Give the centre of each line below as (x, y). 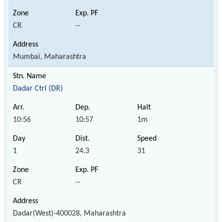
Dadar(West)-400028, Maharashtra (69, 213)
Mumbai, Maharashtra (50, 57)
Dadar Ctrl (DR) (38, 88)
